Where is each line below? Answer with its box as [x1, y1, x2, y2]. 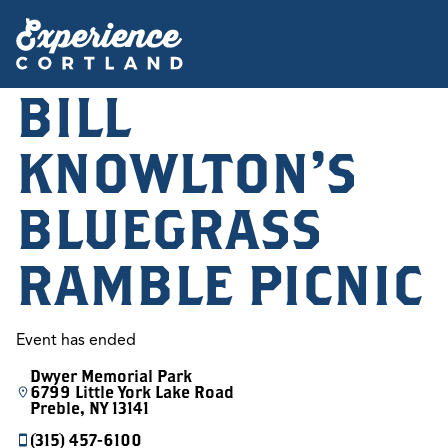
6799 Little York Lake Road [30, 383, 234, 401]
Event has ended [16, 330, 136, 350]
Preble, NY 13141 [30, 399, 149, 417]
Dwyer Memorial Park [30, 367, 192, 385]
